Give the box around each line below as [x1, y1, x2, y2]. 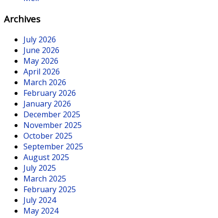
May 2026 [23, 55, 58, 66]
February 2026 [23, 87, 76, 98]
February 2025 [23, 183, 76, 195]
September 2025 [23, 141, 83, 152]
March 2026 [23, 76, 66, 88]
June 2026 [23, 44, 59, 55]
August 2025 [23, 151, 69, 163]
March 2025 [23, 173, 66, 184]
